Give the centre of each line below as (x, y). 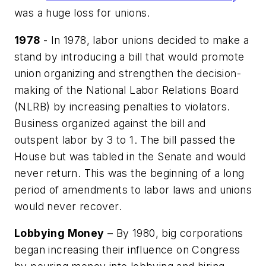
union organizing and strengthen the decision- (128, 73)
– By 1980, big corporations (174, 233)
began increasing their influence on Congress (127, 250)
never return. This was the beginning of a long (129, 173)
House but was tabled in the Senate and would (130, 156)
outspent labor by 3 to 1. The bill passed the (125, 140)
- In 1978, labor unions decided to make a (145, 40)
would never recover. (68, 206)
